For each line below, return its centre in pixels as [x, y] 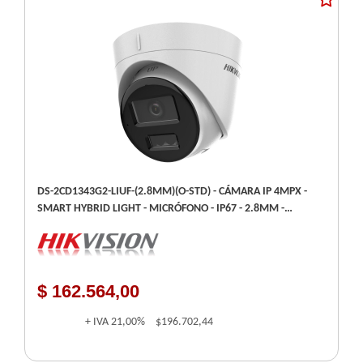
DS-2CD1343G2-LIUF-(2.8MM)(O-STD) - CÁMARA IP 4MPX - [172, 191]
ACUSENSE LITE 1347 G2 [93, 225]
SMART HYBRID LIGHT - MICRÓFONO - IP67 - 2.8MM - [161, 208]
